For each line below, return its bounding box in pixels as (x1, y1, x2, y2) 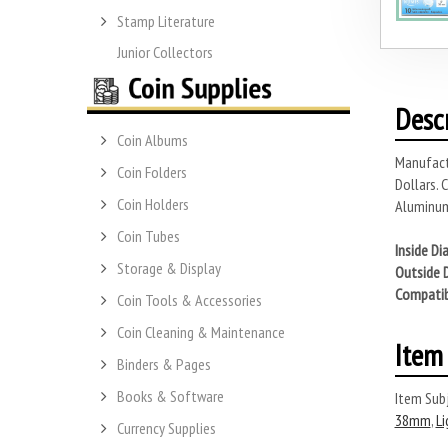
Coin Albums (117, 130, 188, 151)
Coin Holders (117, 194, 189, 215)
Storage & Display (117, 258, 221, 279)
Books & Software (117, 386, 224, 407)
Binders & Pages (117, 354, 211, 375)
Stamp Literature (117, 10, 215, 31)
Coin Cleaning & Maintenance (117, 322, 285, 343)
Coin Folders (117, 162, 187, 183)
